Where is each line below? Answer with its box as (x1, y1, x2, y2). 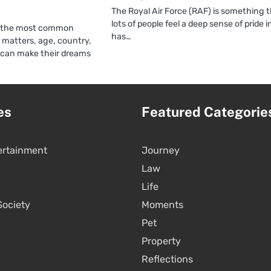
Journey (142, 144, 180, 156)
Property (142, 235, 181, 247)
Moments (142, 198, 183, 211)
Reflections (142, 253, 193, 265)
